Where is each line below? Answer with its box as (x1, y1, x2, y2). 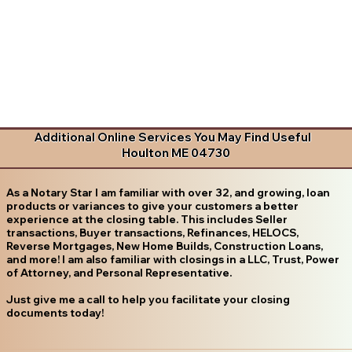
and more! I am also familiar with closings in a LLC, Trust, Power (5, 252, 339, 266)
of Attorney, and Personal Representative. (5, 266, 232, 279)
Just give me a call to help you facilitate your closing (5, 292, 290, 306)
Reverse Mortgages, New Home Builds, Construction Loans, (5, 239, 323, 252)
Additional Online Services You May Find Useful (34, 130, 312, 145)
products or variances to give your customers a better (5, 199, 299, 212)
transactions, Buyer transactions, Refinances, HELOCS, (5, 225, 299, 239)
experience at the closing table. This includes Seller (5, 212, 288, 225)
